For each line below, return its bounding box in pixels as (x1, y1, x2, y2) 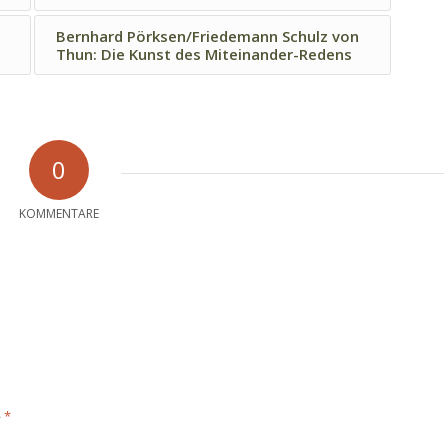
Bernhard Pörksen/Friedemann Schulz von (56, 25, 359, 46)
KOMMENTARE (19, 204, 99, 222)
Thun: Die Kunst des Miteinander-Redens (56, 43, 352, 64)
